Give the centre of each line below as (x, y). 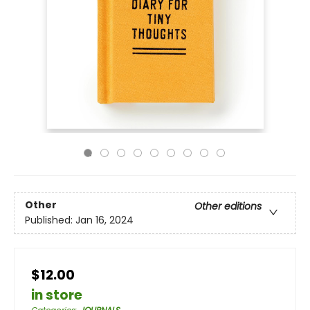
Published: (50, 220)
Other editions (228, 207)
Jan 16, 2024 (104, 220)
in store (57, 295)
